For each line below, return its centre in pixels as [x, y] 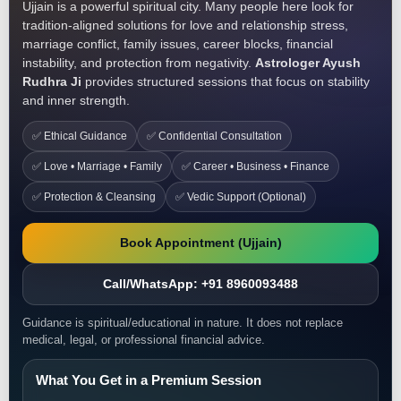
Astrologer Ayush [308, 63]
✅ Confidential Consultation [214, 136]
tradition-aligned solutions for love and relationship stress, [185, 25]
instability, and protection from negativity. [139, 63]
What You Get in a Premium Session [149, 380]
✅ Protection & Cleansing [94, 197]
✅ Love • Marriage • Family [97, 166]
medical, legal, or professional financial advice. [144, 340]
